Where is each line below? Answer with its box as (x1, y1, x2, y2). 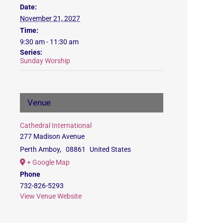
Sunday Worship (20, 56, 70, 65)
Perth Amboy (20, 145, 60, 153)
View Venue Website (20, 192, 82, 200)
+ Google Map (27, 158, 70, 166)
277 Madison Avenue (20, 132, 85, 140)
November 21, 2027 (20, 14, 80, 22)
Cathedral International (20, 121, 92, 129)
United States (90, 145, 131, 153)
